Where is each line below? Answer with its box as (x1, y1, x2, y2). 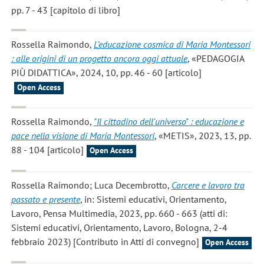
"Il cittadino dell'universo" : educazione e (93, 115, 244, 128)
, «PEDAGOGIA (187, 52, 245, 64)
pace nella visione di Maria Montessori (11, 130, 154, 142)
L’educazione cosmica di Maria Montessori (93, 38, 250, 50)
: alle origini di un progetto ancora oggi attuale (11, 52, 187, 64)
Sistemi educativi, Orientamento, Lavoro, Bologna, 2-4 (11, 221, 227, 233)
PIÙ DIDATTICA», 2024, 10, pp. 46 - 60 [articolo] (11, 66, 202, 78)
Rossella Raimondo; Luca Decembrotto (11, 179, 167, 191)
